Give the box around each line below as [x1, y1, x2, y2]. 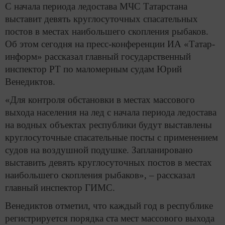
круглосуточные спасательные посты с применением [5, 132, 218, 143]
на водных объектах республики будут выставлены [5, 120, 212, 130]
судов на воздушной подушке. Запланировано [5, 145, 193, 155]
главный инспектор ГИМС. [5, 182, 115, 193]
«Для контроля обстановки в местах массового [5, 94, 195, 105]
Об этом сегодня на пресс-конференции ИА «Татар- [5, 39, 215, 50]
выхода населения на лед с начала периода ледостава [5, 107, 216, 118]
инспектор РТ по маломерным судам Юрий [5, 64, 182, 75]
